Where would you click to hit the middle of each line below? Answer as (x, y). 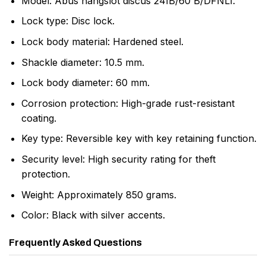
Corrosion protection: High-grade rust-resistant (128, 103)
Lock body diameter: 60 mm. (85, 83)
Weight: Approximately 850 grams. (99, 194)
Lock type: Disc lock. (68, 21)
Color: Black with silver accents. (93, 215)
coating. (39, 118)
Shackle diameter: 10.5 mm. (83, 62)
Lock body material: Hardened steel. (102, 42)
